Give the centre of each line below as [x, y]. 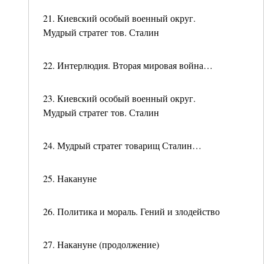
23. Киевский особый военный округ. [119, 98]
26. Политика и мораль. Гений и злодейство [131, 211]
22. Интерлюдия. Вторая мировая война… [128, 65]
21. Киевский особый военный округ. [119, 18]
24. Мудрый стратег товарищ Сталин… [122, 145]
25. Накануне [70, 178]
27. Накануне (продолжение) [101, 244]
